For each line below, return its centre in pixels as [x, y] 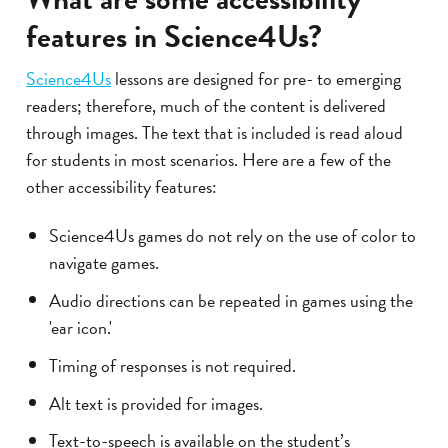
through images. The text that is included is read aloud [214, 133]
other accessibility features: [121, 187]
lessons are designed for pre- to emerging [256, 79]
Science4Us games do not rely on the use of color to [232, 235]
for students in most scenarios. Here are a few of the [208, 160]
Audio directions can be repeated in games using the [230, 300]
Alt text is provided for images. [155, 403]
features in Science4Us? [174, 36]
